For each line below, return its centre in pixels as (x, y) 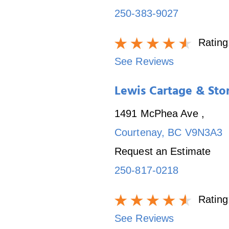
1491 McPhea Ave (158, 113)
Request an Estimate (163, 151)
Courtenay (138, 132)
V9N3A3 (204, 132)
